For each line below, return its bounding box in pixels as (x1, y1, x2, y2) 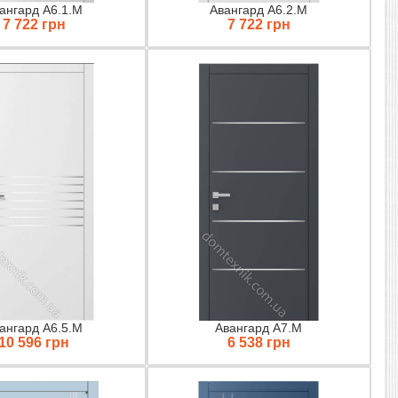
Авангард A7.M (215, 320, 303, 335)
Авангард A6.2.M (210, 2, 308, 17)
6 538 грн (227, 334, 291, 350)
